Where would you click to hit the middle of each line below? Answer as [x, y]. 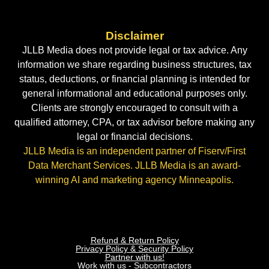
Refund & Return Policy [134, 240]
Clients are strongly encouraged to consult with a [134, 108]
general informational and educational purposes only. [134, 94]
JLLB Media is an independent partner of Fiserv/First [134, 151]
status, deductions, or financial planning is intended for [134, 79]
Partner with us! [134, 257]
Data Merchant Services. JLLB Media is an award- [134, 166]
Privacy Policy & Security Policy [134, 248]
